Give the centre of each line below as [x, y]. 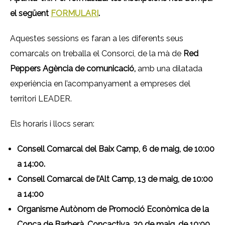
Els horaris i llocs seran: [52, 124]
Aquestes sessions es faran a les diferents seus [97, 38]
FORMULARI [75, 13]
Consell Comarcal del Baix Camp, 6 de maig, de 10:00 [116, 149]
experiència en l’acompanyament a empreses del [100, 84]
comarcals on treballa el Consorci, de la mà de [97, 53]
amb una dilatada [170, 69]
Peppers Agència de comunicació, [74, 69]
